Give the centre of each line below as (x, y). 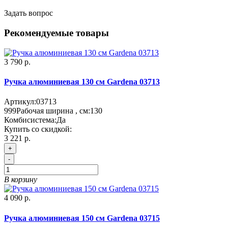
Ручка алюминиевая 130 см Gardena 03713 (82, 82)
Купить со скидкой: (38, 129)
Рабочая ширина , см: (53, 111)
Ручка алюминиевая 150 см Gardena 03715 (82, 218)
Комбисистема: (30, 120)
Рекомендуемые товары (56, 33)
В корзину (21, 180)
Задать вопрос (28, 13)
